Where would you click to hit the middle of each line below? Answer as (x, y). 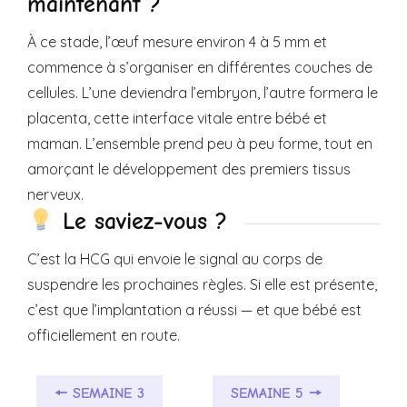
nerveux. (55, 195)
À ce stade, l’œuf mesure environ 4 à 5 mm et (177, 42)
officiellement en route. (104, 336)
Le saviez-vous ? (140, 222)
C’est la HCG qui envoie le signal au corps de (175, 259)
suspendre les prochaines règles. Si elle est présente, (202, 285)
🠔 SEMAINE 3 (99, 394)
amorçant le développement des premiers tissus (189, 169)
